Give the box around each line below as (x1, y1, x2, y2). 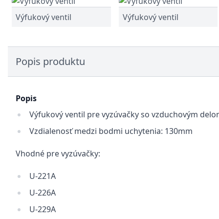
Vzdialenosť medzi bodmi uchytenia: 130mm (29, 126, 193, 136)
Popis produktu (16, 55, 85, 68)
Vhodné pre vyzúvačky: (16, 148, 100, 159)
